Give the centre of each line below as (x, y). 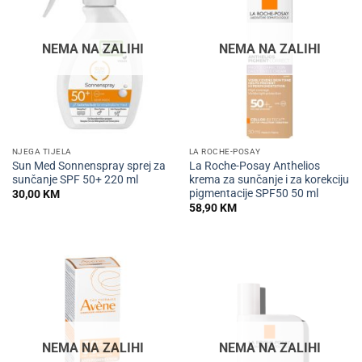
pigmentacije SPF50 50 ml (253, 193)
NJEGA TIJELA (42, 152)
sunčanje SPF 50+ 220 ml (75, 179)
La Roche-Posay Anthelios (254, 165)
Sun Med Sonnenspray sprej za (88, 165)
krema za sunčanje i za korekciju (269, 179)
